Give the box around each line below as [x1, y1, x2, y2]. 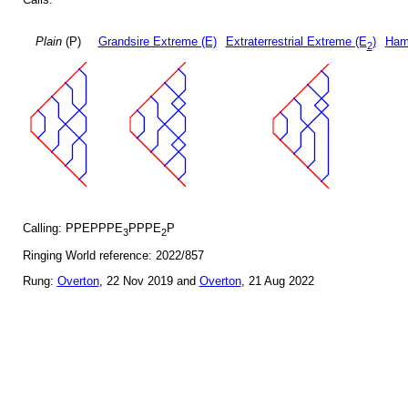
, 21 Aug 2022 [240, 274, 314, 289]
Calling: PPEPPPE [22, 221, 123, 235]
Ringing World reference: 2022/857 [22, 249, 204, 263]
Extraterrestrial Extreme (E [225, 35, 367, 49]
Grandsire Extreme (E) [97, 35, 217, 49]
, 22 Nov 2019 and [98, 274, 199, 289]
